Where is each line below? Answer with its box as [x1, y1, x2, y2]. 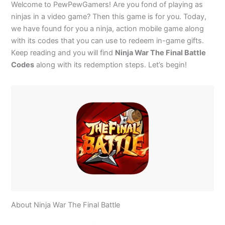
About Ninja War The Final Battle [11, 200, 121, 210]
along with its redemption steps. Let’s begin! [34, 60, 187, 69]
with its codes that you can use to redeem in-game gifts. [11, 36, 204, 45]
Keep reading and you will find [11, 48, 116, 57]
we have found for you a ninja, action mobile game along [11, 24, 204, 33]
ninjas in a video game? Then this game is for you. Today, [11, 12, 207, 21]
